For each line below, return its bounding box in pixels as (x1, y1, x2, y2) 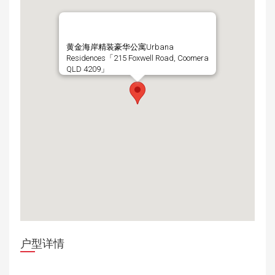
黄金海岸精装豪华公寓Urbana (66, 42, 174, 52)
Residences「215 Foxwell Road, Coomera (66, 53, 209, 63)
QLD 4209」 (66, 64, 109, 74)
